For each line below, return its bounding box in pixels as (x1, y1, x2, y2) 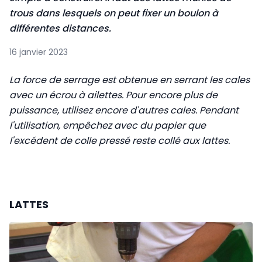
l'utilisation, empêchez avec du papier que (9, 119, 206, 132)
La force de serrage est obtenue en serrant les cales (9, 73, 250, 87)
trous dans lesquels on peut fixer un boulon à (9, 6, 218, 20)
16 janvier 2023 (9, 46, 68, 58)
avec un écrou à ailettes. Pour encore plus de (9, 88, 218, 102)
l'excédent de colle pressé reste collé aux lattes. (9, 134, 230, 147)
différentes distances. (9, 22, 113, 35)
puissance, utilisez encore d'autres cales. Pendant (9, 104, 239, 117)
